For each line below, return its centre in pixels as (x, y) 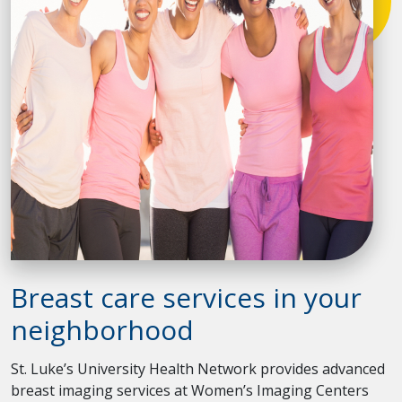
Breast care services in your (186, 298)
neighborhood (102, 330)
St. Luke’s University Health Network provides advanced (198, 369)
